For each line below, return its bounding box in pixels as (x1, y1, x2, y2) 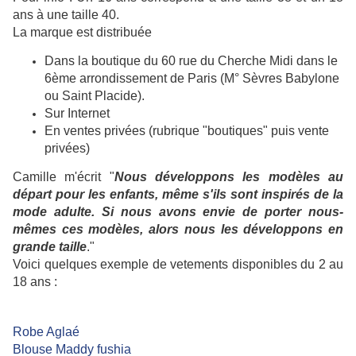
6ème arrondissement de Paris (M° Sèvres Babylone (44, 72, 339, 86)
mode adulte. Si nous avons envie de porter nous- (13, 205, 343, 219)
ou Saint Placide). (44, 89, 145, 103)
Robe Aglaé (13, 325, 79, 339)
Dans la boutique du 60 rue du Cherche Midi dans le (44, 54, 338, 68)
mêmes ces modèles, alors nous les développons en (13, 222, 343, 237)
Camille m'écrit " (13, 170, 114, 184)
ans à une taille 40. (13, 8, 119, 22)
